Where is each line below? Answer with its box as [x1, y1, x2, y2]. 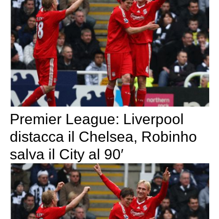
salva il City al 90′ [10, 146, 124, 163]
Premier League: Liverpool [10, 111, 184, 128]
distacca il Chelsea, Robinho [10, 129, 197, 145]
